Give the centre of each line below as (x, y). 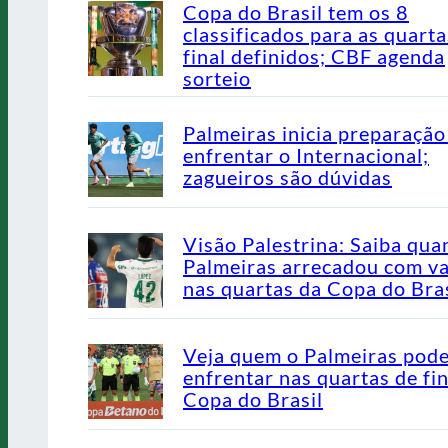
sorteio (217, 77)
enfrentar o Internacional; (306, 154)
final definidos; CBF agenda (314, 55)
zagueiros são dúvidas (287, 176)
